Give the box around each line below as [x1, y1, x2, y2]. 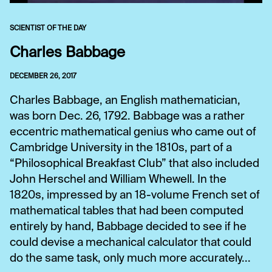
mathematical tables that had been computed [10, 205, 243, 217]
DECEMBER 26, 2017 [10, 73, 76, 81]
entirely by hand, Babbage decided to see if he [10, 221, 246, 233]
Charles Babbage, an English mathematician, [10, 95, 240, 106]
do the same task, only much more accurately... [10, 253, 251, 264]
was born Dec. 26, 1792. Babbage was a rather [10, 110, 245, 122]
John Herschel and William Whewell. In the [10, 174, 226, 185]
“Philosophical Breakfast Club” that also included [10, 158, 259, 169]
